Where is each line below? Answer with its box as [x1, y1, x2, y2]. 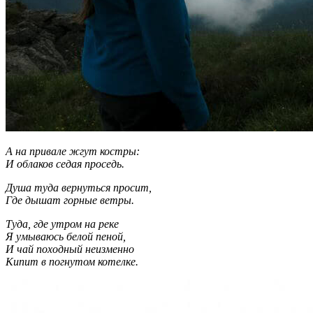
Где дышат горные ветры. [6, 194, 134, 206]
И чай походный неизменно [6, 242, 134, 255]
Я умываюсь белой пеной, [6, 230, 126, 242]
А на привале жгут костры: [6, 145, 140, 157]
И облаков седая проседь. [6, 157, 124, 170]
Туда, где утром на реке [6, 217, 119, 230]
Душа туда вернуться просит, [6, 181, 152, 194]
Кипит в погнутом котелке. [6, 255, 138, 268]
